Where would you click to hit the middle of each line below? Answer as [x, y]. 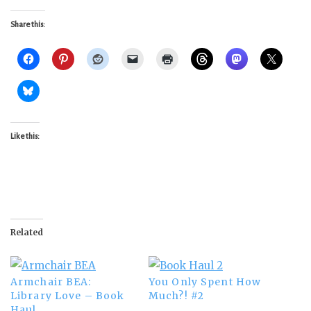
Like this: [25, 136]
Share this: [28, 25]
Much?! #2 [177, 296]
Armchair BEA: [51, 282]
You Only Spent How [205, 282]
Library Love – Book [68, 296]
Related [27, 233]
